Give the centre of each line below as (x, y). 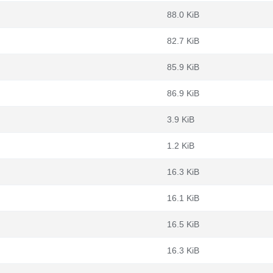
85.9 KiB (183, 67)
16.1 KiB (183, 198)
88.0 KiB (183, 15)
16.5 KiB (183, 224)
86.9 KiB (183, 93)
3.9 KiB (181, 119)
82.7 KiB (183, 41)
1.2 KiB (181, 146)
